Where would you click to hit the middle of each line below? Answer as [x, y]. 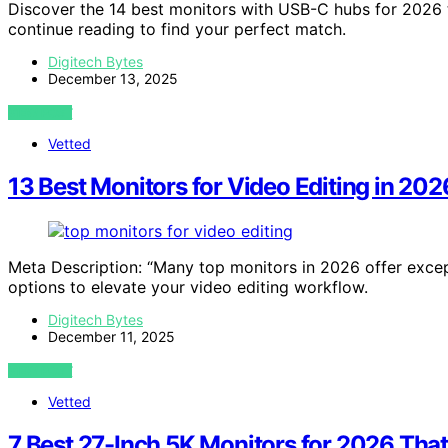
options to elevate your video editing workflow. [188, 286]
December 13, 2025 [113, 79]
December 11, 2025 [111, 336]
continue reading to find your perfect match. [177, 29]
